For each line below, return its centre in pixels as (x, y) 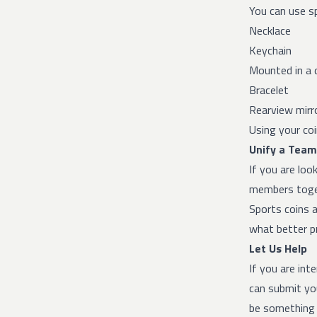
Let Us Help (278, 248)
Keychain (270, 50)
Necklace (270, 30)
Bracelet (269, 90)
